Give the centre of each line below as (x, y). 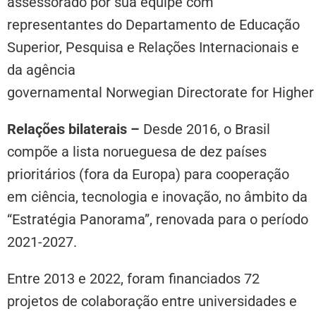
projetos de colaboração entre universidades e (152, 301)
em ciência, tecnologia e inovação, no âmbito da (157, 196)
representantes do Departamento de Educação (153, 24)
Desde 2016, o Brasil (207, 129)
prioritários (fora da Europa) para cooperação (148, 174)
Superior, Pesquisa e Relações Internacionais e (153, 47)
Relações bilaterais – (73, 129)
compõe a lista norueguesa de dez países (137, 151)
